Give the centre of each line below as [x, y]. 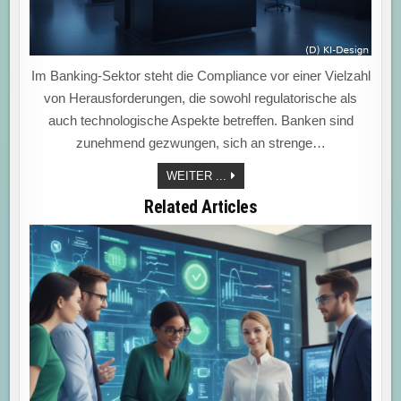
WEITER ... [196, 176]
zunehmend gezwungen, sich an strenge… [200, 143]
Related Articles [200, 207]
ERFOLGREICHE [271, 199]
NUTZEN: [250, 187]
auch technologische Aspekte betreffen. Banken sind [200, 121]
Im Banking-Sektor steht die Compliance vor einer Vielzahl [200, 76]
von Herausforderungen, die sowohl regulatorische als [200, 98]
